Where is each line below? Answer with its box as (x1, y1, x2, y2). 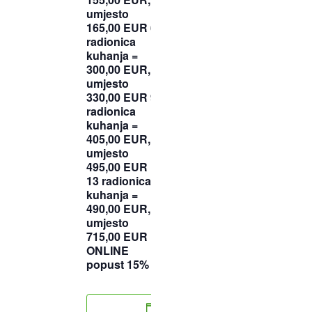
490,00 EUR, (86, 201, 150, 217)
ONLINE (86, 242, 129, 259)
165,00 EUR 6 (86, 19, 157, 36)
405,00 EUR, (86, 131, 150, 148)
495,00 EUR (86, 159, 148, 175)
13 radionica (86, 173, 151, 189)
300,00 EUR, (86, 61, 150, 78)
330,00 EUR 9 (86, 89, 157, 106)
